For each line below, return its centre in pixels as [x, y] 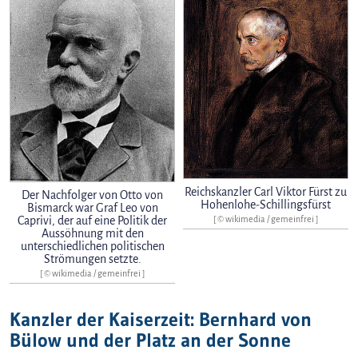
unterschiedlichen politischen [92, 246]
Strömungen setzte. [92, 259]
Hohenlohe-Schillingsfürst [266, 205]
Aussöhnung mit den [92, 233]
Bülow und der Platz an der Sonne [150, 340]
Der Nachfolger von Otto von [92, 195]
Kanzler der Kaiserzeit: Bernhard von [161, 319]
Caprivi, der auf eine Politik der [92, 220]
